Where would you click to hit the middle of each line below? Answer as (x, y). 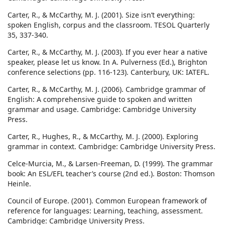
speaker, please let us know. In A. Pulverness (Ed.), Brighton (107, 62)
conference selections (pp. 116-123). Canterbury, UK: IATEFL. (108, 72)
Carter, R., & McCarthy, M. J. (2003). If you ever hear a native (107, 52)
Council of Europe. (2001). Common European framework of (107, 201)
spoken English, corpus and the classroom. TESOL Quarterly (108, 25)
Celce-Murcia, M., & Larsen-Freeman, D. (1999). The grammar (110, 164)
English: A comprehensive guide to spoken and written (100, 99)
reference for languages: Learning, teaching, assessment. (105, 211)
